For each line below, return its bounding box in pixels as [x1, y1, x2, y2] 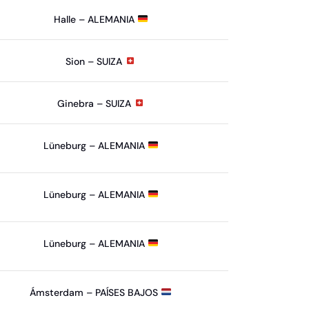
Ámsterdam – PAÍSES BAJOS [30, 286, 161, 299]
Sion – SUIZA [66, 54, 126, 68]
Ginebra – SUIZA [57, 97, 134, 110]
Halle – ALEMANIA [53, 12, 137, 26]
